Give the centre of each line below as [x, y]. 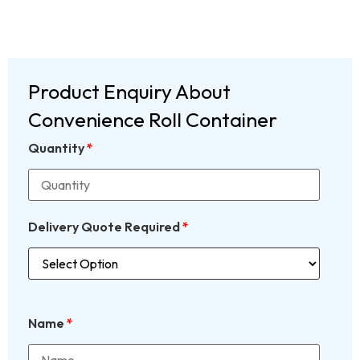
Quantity [57, 148]
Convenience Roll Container [153, 120]
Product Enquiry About [129, 92]
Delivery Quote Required [105, 226]
